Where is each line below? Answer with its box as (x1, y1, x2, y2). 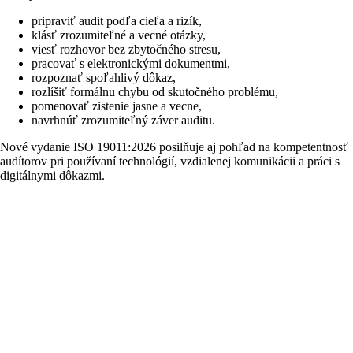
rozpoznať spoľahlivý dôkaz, (32, 71, 176, 85)
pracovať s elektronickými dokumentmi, (32, 57, 230, 71)
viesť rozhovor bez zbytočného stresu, (32, 43, 221, 57)
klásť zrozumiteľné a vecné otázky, (32, 28, 206, 43)
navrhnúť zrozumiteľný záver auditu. (32, 113, 215, 128)
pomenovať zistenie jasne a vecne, (32, 99, 202, 113)
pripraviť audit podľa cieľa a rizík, (32, 14, 202, 28)
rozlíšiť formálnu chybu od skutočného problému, (32, 85, 278, 99)
